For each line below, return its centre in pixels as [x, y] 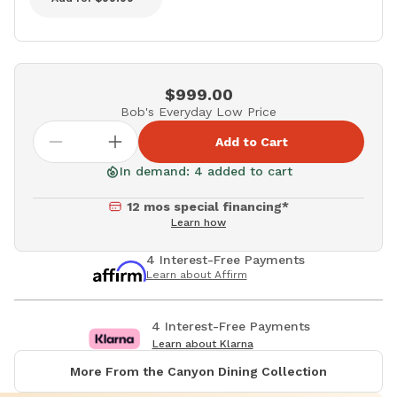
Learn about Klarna [202, 344]
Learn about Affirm [196, 275]
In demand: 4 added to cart [206, 171]
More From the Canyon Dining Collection [198, 372]
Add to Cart [251, 142]
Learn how [198, 223]
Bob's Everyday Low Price [198, 112]
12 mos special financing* [208, 207]
